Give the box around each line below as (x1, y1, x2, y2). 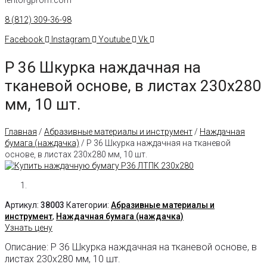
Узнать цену (5, 223, 52, 233)
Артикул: (5, 200, 41, 210)
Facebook (5, 34, 43, 44)
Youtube (98, 34, 130, 44)
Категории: (66, 200, 111, 210)
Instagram (51, 34, 90, 44)
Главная (5, 127, 37, 137)
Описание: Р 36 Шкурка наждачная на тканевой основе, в (5, 241, 257, 253)
